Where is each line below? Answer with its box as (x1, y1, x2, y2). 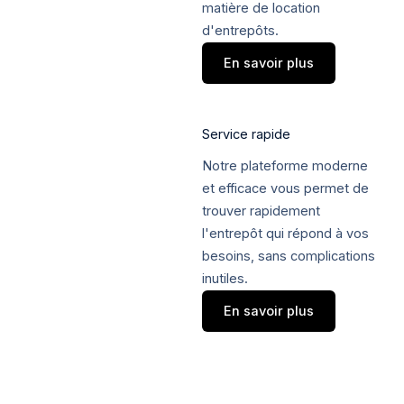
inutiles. (202, 270, 248, 287)
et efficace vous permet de (202, 179, 369, 197)
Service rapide (202, 125, 290, 142)
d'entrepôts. (202, 22, 279, 39)
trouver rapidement (202, 202, 320, 219)
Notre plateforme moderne (202, 157, 368, 174)
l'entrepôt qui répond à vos (202, 225, 369, 242)
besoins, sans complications (202, 247, 375, 264)
